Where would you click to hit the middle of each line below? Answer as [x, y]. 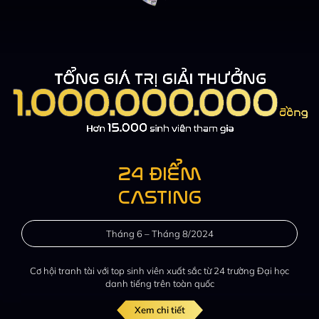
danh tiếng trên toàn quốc [159, 283]
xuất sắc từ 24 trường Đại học [228, 270]
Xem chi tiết [159, 309]
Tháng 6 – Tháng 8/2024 [159, 233]
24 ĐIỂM [159, 174]
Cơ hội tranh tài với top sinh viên [98, 270]
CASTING [159, 197]
